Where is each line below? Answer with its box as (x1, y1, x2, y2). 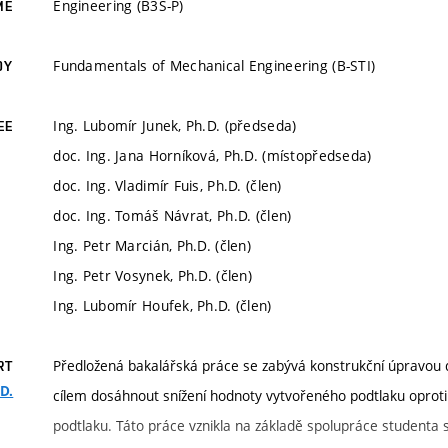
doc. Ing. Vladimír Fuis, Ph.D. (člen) (53, 176, 282, 195)
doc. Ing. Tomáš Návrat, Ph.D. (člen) (53, 206, 292, 225)
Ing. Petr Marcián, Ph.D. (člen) (53, 236, 252, 255)
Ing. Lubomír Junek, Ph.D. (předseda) (53, 116, 297, 135)
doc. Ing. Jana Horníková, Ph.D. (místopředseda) (53, 146, 372, 165)
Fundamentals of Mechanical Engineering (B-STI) (53, 56, 376, 75)
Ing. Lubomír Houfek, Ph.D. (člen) (53, 296, 272, 315)
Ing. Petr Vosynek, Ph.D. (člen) (53, 266, 253, 285)
